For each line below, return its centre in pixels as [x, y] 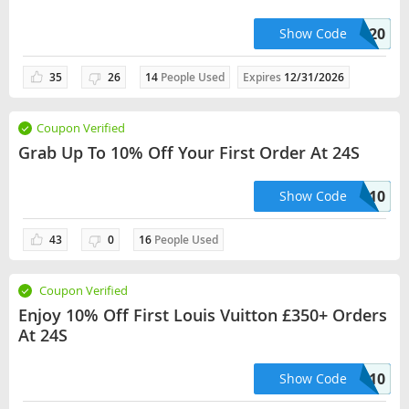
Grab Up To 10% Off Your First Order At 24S [189, 152]
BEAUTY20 [349, 34]
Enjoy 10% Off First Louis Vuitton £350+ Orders [203, 315]
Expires [263, 77]
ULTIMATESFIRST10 [271, 379]
